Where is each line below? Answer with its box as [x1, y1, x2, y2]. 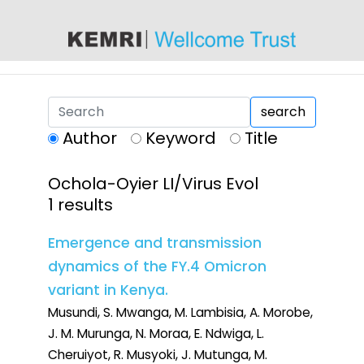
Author [63, 127, 117, 150]
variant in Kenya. [48, 280, 168, 301]
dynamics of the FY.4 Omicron [48, 257, 266, 277]
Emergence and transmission [48, 233, 262, 253]
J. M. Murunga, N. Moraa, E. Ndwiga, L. [48, 325, 264, 343]
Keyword [145, 127, 216, 150]
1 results [48, 193, 113, 217]
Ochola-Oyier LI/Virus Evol [48, 172, 258, 196]
